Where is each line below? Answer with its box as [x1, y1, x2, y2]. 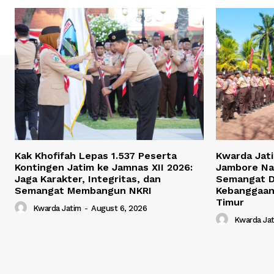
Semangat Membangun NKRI [15, 185, 152, 197]
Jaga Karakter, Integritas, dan [15, 173, 161, 185]
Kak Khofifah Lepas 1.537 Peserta [15, 150, 177, 162]
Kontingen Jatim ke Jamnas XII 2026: [15, 161, 193, 174]
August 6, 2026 [91, 204, 147, 213]
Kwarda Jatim [32, 204, 81, 213]
